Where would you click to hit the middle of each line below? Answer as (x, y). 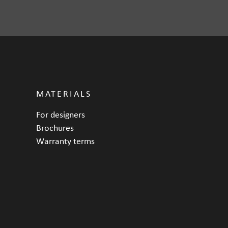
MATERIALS (64, 93)
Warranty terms (65, 140)
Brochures (55, 127)
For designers (61, 114)
